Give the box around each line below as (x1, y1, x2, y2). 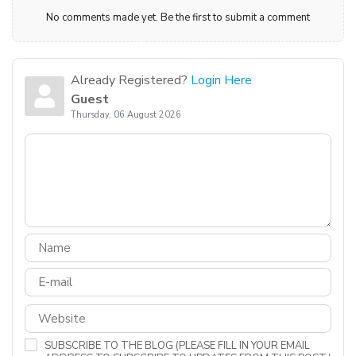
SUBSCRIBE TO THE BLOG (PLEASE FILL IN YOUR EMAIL (44, 338, 310, 353)
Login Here (190, 72, 252, 90)
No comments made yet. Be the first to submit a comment (46, 10, 310, 25)
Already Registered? (70, 72, 191, 90)
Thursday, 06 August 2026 (70, 109, 181, 122)
